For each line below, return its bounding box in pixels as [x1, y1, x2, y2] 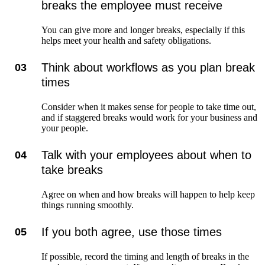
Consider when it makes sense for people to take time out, [41, 102, 256, 112]
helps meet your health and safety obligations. [41, 35, 211, 46]
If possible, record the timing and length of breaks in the [41, 251, 249, 262]
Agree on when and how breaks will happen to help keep [41, 189, 255, 200]
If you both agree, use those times [41, 225, 222, 239]
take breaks [41, 163, 103, 177]
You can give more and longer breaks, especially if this [41, 25, 245, 35]
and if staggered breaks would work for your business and [41, 112, 257, 123]
